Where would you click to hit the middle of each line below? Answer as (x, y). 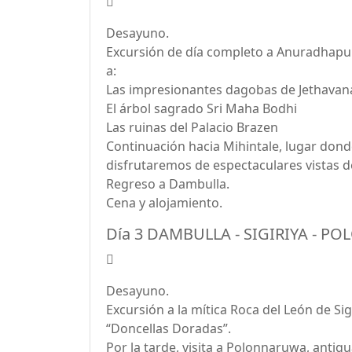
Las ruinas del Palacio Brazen (192, 127)
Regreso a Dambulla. (168, 184)
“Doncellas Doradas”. (169, 328)
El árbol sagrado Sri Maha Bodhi (202, 108)
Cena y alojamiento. (164, 203)
